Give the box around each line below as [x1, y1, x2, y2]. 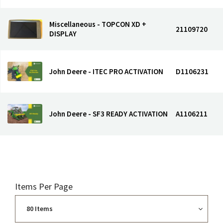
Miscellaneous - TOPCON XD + [49, 19, 146, 29]
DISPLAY [49, 29, 77, 38]
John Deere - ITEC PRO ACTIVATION [49, 67, 163, 76]
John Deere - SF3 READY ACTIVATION [49, 109, 168, 118]
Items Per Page [15, 181, 73, 192]
